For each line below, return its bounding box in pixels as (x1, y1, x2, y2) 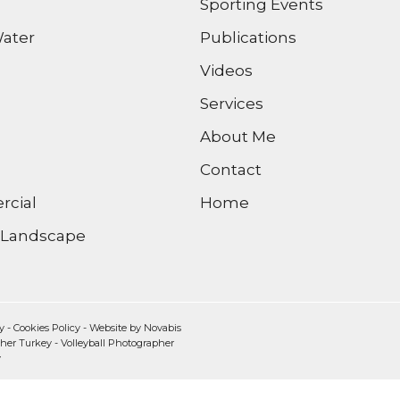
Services (199, 95, 263, 113)
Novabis (144, 321, 181, 335)
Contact (199, 161, 262, 179)
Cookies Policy (13, 321, 80, 335)
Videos (199, 62, 253, 80)
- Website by (80, 321, 144, 335)
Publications (199, 29, 296, 47)
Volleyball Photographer (61, 337, 174, 350)
